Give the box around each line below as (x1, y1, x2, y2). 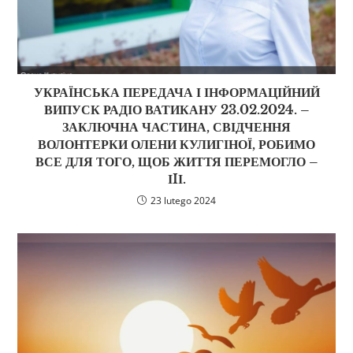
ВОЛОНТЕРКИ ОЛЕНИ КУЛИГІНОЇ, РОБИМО (38, 136, 315, 152)
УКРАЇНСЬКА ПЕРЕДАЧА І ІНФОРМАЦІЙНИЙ (33, 84, 320, 100)
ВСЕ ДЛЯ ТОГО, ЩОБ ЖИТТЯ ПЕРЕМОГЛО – (35, 153, 318, 169)
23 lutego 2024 (150, 193, 216, 207)
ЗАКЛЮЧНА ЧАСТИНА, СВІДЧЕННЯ (62, 118, 291, 135)
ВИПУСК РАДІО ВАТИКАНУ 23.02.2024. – (43, 101, 310, 117)
